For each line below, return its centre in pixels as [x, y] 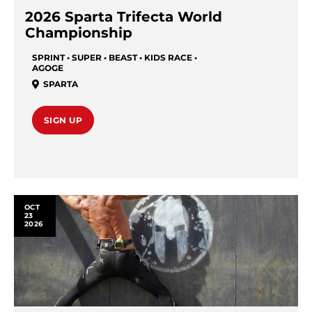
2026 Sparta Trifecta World [124, 17]
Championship [79, 33]
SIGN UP [63, 120]
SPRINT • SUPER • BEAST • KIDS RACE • [115, 57]
